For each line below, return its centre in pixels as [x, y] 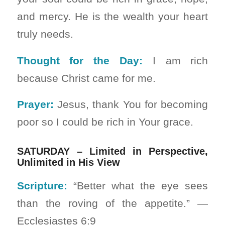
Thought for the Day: [80, 60]
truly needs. [45, 34]
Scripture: [42, 186]
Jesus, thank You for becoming [131, 104]
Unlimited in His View [68, 162]
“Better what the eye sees [138, 186]
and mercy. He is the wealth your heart [113, 17]
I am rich [176, 60]
